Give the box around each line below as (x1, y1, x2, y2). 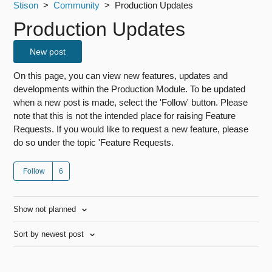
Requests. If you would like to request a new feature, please (13, 124, 249, 134)
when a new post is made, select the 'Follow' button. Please (13, 97, 248, 107)
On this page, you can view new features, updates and (13, 70, 228, 81)
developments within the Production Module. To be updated (13, 84, 246, 94)
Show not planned (13, 204, 79, 214)
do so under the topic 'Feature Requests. (13, 137, 174, 148)
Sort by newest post (13, 229, 87, 239)
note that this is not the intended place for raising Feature (13, 110, 236, 121)
